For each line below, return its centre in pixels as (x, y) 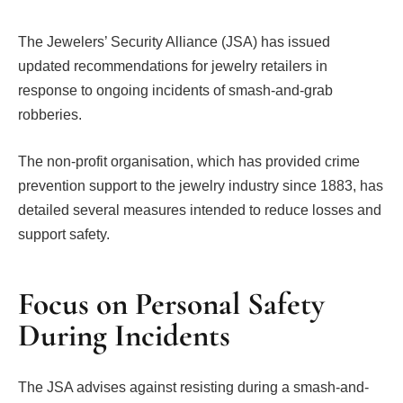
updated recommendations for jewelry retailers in (173, 66)
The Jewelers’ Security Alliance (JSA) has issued (174, 42)
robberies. (52, 115)
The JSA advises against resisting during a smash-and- (193, 388)
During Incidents (124, 335)
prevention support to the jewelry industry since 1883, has (201, 185)
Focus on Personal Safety (171, 304)
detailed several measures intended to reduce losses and (200, 210)
